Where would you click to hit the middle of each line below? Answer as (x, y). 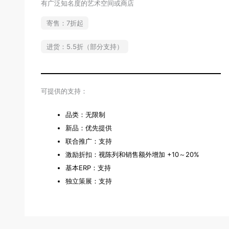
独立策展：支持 (89, 181)
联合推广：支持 (89, 141)
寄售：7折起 (65, 23)
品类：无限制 (85, 114)
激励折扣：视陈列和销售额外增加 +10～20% (132, 154)
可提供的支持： (64, 91)
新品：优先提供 (89, 128)
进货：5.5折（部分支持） (85, 46)
